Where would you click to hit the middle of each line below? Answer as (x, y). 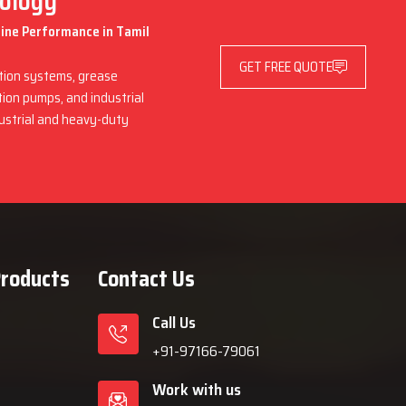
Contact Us (146, 279)
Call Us (174, 323)
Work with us (196, 390)
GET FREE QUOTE (285, 67)
